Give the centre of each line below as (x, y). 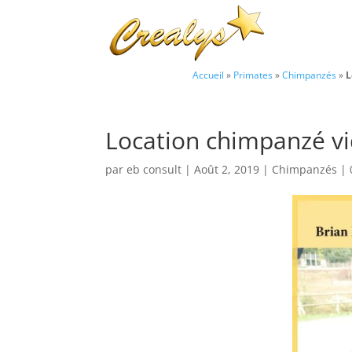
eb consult (154, 169)
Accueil (208, 75)
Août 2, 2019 (227, 169)
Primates (253, 75)
